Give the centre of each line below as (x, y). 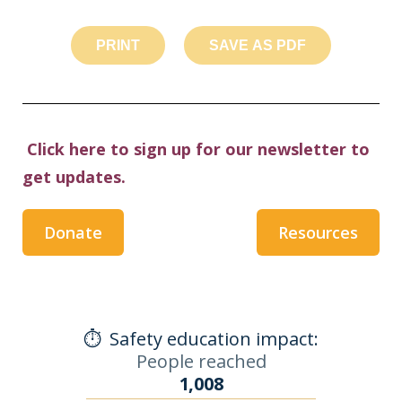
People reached (201, 361)
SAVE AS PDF (258, 45)
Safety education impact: (212, 339)
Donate (73, 232)
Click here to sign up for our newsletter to (198, 149)
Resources (318, 232)
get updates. (76, 177)
